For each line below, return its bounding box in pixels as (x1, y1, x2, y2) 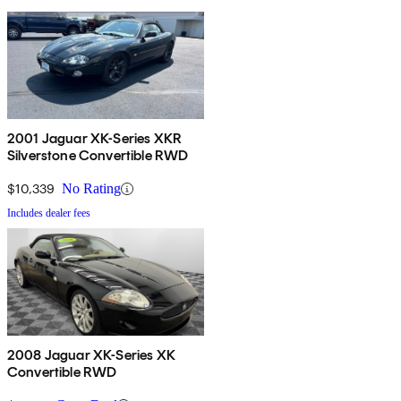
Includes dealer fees (7, 207, 90, 220)
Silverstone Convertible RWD (7, 147, 189, 165)
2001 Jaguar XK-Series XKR (7, 130, 182, 148)
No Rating (62, 181, 121, 197)
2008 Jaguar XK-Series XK (7, 346, 175, 364)
